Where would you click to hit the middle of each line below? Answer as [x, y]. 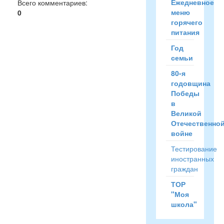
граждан [184, 168]
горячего [186, 22]
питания [185, 32]
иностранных [192, 158]
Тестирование [194, 148]
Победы [185, 93]
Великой [186, 113]
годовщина [190, 83]
